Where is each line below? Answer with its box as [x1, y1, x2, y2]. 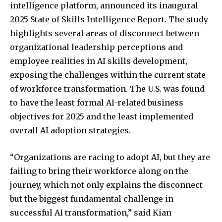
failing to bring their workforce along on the [10, 166, 188, 176]
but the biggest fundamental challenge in [10, 193, 173, 204]
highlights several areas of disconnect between [10, 28, 199, 38]
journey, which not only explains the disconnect [10, 179, 203, 190]
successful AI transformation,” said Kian [10, 207, 171, 218]
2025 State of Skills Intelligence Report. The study [10, 14, 208, 24]
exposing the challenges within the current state [10, 69, 206, 80]
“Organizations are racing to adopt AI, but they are [10, 152, 210, 162]
